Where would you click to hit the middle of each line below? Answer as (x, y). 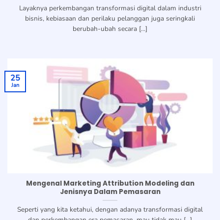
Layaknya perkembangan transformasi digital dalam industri (110, 8)
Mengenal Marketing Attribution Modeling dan (110, 184)
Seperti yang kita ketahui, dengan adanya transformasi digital (110, 210)
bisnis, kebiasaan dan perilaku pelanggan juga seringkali (110, 19)
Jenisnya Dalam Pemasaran (110, 192)
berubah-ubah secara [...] (110, 29)
